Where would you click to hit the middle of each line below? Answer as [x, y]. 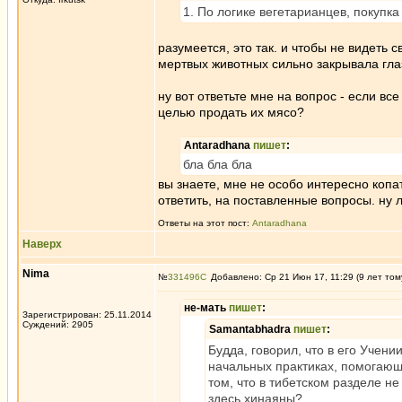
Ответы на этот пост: [205, 223]
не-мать [206, 308]
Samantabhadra [251, 329]
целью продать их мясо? [231, 112]
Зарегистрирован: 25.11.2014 [87, 315]
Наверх [42, 244]
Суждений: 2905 [58, 324]
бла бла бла [218, 164]
